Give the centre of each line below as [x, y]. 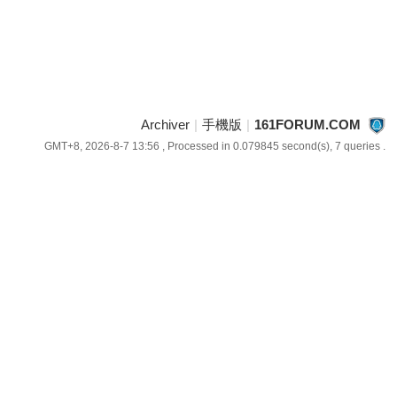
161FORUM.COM [307, 125]
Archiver [165, 125]
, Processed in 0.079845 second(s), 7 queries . [272, 146]
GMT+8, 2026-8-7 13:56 [101, 146]
